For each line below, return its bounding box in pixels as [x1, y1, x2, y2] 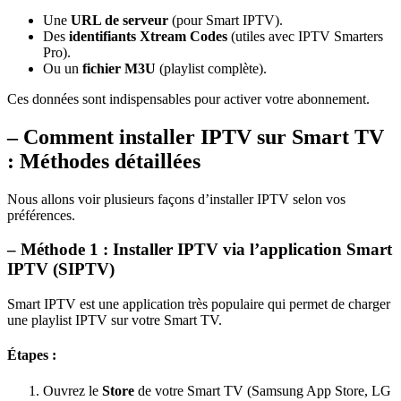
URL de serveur [71, 12, 168, 28]
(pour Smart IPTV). [168, 12, 283, 28]
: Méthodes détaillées [7, 149, 200, 173]
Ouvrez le [43, 382, 102, 398]
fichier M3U [82, 60, 156, 76]
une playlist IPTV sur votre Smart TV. [7, 311, 222, 328]
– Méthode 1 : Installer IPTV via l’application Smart [7, 240, 392, 260]
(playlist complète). [156, 60, 267, 76]
